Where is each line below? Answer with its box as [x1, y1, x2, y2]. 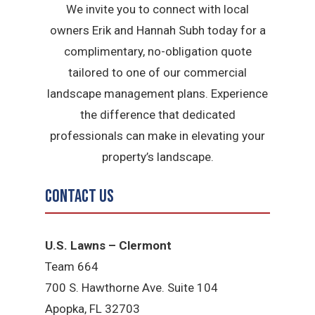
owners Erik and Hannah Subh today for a [49, 22, 266, 37]
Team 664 [45, 259, 99, 274]
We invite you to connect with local [66, 1, 249, 16]
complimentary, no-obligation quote [63, 44, 252, 58]
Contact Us [45, 186, 115, 208]
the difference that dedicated [79, 107, 236, 122]
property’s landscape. [101, 149, 214, 164]
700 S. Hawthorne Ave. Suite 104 [45, 281, 219, 295]
